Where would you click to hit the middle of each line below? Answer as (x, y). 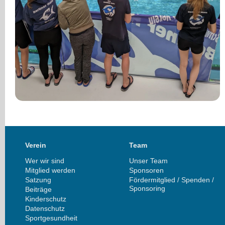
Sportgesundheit (51, 218)
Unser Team (149, 160)
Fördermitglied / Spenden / (172, 180)
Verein (36, 145)
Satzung (38, 180)
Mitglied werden (50, 170)
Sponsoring (147, 188)
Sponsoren (147, 170)
